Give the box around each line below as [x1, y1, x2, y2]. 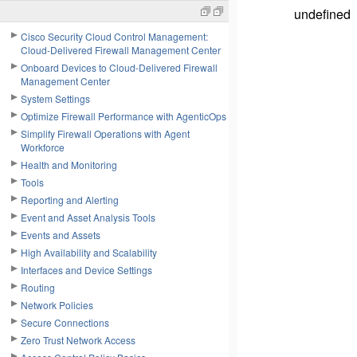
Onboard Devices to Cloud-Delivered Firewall [21, 61, 218, 74]
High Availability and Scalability [21, 245, 157, 259]
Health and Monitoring [21, 158, 117, 171]
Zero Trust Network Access [21, 333, 135, 347]
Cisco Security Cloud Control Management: [21, 29, 208, 43]
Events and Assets [21, 228, 100, 241]
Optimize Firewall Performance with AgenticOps [21, 109, 226, 123]
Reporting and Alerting [21, 193, 119, 206]
